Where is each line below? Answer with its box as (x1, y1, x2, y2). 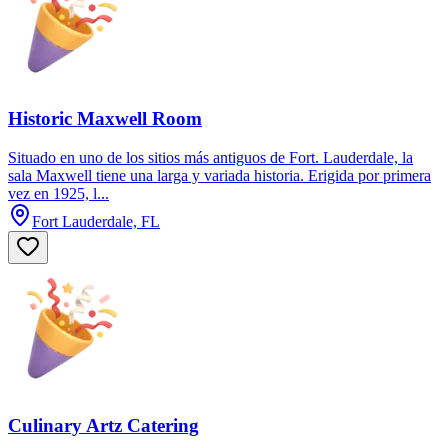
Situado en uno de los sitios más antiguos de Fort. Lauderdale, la (8, 148, 413, 166)
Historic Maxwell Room (8, 108, 202, 130)
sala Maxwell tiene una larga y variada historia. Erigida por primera (8, 166, 431, 184)
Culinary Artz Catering (8, 414, 199, 436)
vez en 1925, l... (8, 184, 109, 202)
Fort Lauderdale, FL (32, 212, 160, 230)
